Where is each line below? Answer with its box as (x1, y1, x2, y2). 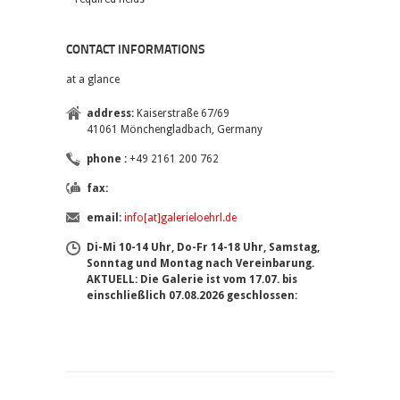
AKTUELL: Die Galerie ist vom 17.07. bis (87, 273, 297, 286)
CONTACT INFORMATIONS (66, 44, 204, 57)
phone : (87, 153, 127, 165)
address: (87, 107, 134, 120)
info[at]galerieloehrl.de (124, 212, 237, 224)
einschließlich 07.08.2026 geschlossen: (87, 289, 297, 302)
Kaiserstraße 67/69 (134, 107, 229, 120)
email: (87, 212, 121, 224)
